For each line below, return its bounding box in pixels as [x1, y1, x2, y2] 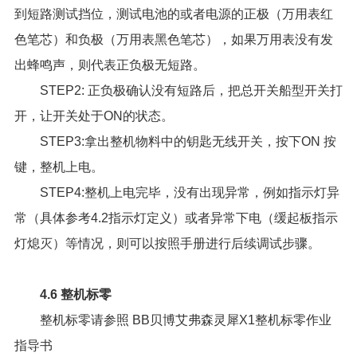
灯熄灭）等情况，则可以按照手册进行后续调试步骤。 [14, 237, 320, 251]
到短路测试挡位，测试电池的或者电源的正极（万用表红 [14, 7, 333, 22]
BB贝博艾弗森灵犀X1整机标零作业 [128, 313, 331, 328]
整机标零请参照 [39, 313, 129, 328]
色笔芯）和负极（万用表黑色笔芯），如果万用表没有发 [14, 33, 333, 47]
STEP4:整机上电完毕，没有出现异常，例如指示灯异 [39, 186, 339, 200]
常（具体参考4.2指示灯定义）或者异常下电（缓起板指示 [14, 211, 338, 226]
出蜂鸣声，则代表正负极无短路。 [14, 58, 206, 73]
